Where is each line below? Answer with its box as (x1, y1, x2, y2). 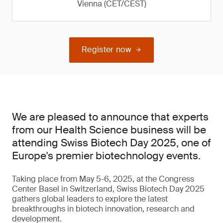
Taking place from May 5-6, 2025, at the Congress (12, 174, 194, 184)
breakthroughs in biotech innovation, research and (12, 204, 195, 214)
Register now (82, 44, 131, 55)
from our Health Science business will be (12, 123, 206, 137)
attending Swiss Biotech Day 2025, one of (12, 136, 211, 150)
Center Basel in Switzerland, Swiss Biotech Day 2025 (12, 184, 205, 194)
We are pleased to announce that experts (12, 110, 209, 124)
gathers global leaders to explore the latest (12, 194, 168, 204)
